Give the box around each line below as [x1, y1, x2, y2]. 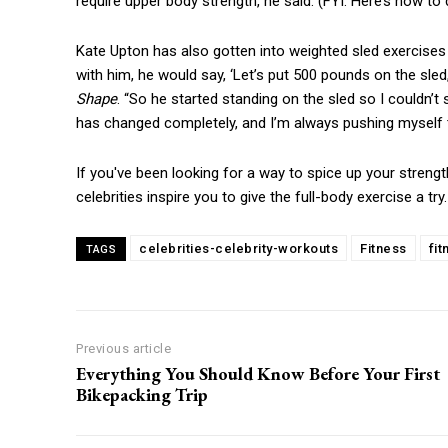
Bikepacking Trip [76, 383, 208, 407]
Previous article [76, 341, 171, 357]
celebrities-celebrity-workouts [139, 241, 338, 257]
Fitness [360, 241, 407, 257]
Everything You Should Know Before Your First [76, 362, 440, 386]
